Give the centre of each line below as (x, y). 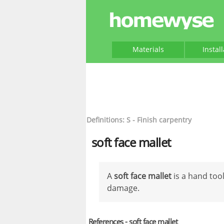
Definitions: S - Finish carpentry (139, 120)
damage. (123, 188)
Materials (148, 49)
